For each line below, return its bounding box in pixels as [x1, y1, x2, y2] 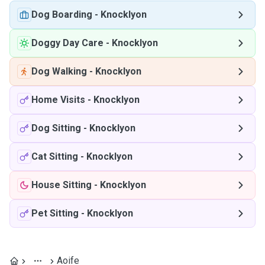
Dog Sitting [31, 122, 81, 134]
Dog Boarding [31, 9, 92, 20]
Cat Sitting [31, 151, 78, 162]
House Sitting [31, 179, 92, 190]
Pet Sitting [31, 208, 79, 219]
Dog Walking [31, 66, 87, 77]
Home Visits [31, 94, 85, 105]
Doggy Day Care [31, 37, 104, 49]
